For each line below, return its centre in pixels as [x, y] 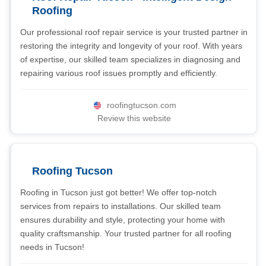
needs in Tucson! [52, 247]
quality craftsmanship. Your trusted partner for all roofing [126, 233]
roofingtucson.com [142, 105]
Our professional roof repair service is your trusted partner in [134, 32]
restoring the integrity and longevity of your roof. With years [131, 46]
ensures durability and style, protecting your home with [123, 220]
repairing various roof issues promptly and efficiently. [119, 73]
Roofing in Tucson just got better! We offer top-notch [118, 192]
